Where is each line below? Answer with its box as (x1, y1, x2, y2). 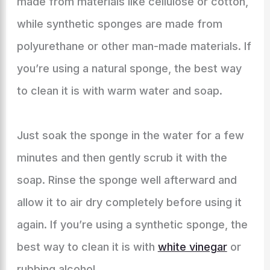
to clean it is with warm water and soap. (16, 84, 222, 97)
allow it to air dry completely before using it (16, 196, 242, 209)
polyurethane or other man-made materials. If (16, 40, 251, 52)
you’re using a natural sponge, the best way (16, 62, 242, 75)
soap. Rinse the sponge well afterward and (16, 174, 237, 186)
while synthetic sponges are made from (16, 17, 222, 30)
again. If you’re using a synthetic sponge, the (16, 218, 248, 231)
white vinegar (157, 240, 227, 253)
